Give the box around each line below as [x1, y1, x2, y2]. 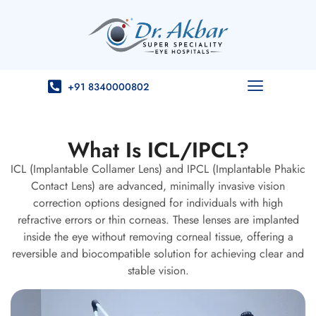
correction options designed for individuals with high [33, 194, 283, 211]
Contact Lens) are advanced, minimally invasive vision [31, 177, 285, 194]
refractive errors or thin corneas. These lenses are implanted [17, 211, 299, 228]
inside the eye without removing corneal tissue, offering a [23, 228, 293, 245]
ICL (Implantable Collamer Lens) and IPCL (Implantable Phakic [11, 160, 305, 177]
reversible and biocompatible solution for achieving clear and [12, 245, 304, 262]
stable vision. [127, 262, 189, 279]
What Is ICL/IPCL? [67, 134, 249, 165]
